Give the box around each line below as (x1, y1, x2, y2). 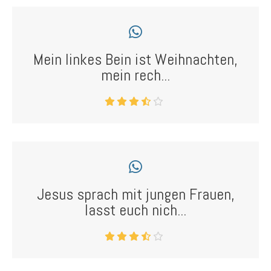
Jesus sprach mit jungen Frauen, (36, 184, 235, 204)
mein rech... (101, 65, 170, 85)
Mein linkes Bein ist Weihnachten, (33, 50, 238, 70)
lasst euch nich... (85, 200, 186, 220)
